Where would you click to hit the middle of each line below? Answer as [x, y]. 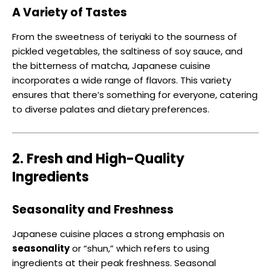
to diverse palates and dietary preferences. [111, 109]
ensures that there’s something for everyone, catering [135, 95]
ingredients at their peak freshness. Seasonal [114, 263]
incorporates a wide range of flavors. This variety [122, 80]
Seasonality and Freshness [93, 210]
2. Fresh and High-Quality [98, 159]
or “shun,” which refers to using [139, 249]
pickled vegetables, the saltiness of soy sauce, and [127, 51]
